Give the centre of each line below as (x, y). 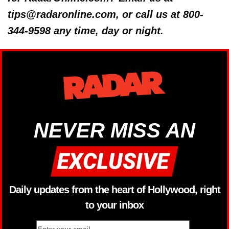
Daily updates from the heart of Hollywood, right (114, 189)
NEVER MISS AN (114, 131)
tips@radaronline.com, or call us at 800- (106, 15)
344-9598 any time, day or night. (86, 31)
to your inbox (114, 205)
